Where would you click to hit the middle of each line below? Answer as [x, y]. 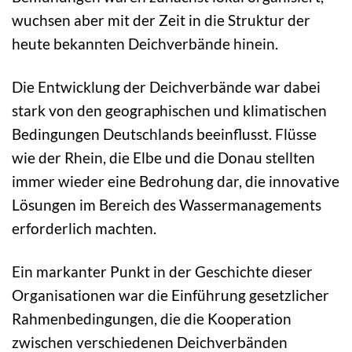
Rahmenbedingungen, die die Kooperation [152, 319]
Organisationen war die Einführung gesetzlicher [170, 295]
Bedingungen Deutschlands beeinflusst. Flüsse [164, 134]
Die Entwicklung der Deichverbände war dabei [166, 87]
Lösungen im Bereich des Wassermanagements [167, 205]
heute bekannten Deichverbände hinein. [145, 44]
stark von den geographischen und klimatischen [169, 111]
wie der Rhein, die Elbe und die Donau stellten [163, 158]
